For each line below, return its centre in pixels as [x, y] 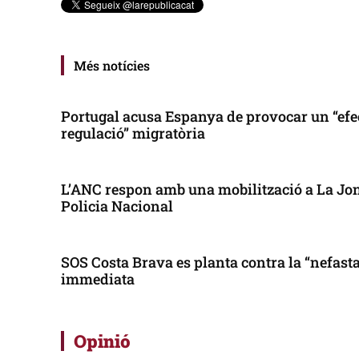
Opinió [102, 341]
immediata [98, 278]
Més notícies [112, 65]
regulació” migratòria [133, 133]
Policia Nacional [117, 206]
